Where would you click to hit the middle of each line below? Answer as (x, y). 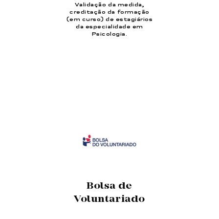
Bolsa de (109, 186)
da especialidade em (109, 27)
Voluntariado (109, 200)
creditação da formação (109, 12)
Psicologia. (109, 34)
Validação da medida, (109, 5)
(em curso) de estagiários (109, 19)
